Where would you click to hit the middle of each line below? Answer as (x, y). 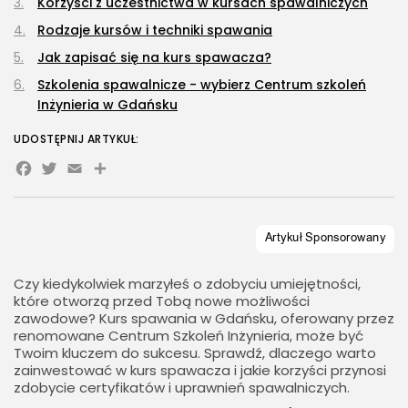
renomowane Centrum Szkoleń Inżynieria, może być (189, 336)
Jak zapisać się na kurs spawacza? (154, 58)
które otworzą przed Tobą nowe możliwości (162, 301)
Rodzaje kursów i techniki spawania (155, 31)
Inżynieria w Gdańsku (107, 105)
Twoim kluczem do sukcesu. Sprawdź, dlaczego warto (195, 353)
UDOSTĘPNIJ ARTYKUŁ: (76, 139)
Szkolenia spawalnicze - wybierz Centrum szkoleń (202, 85)
